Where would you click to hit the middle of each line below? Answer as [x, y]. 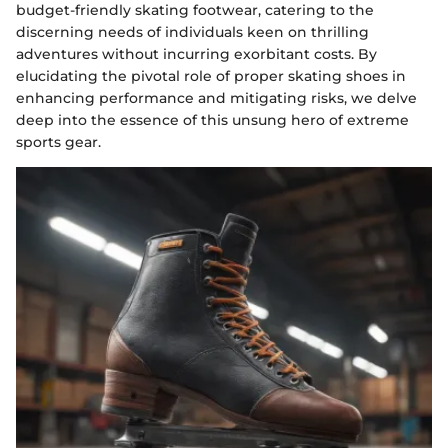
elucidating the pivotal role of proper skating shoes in [211, 76]
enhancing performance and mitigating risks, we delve [216, 98]
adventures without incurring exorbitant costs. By [196, 54]
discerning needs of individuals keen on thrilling [192, 32]
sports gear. [58, 142]
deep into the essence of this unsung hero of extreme [212, 120]
